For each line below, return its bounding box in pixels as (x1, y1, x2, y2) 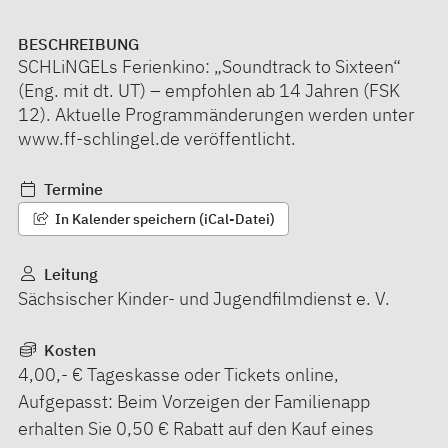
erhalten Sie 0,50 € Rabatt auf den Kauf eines (18, 416, 374, 440)
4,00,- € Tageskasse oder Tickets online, (18, 362, 339, 386)
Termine (39, 178, 103, 199)
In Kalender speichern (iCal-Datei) (51, 209, 275, 228)
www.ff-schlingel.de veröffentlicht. (18, 126, 296, 150)
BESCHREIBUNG (18, 33, 139, 54)
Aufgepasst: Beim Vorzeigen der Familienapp (18, 389, 370, 413)
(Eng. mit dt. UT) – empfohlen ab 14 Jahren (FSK (18, 78, 400, 102)
